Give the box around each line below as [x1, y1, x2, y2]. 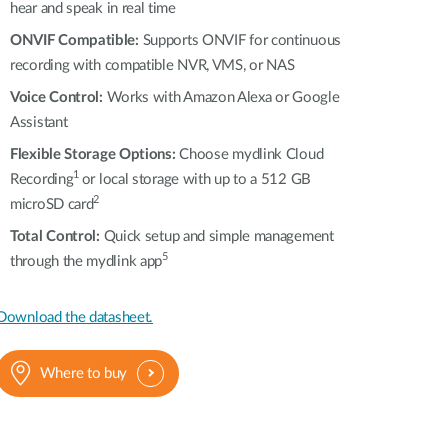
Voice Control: [10, 90, 107, 105]
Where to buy [39, 365, 128, 381]
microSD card [10, 197, 94, 212]
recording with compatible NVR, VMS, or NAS [10, 58, 295, 73]
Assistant [10, 115, 68, 130]
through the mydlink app [10, 254, 163, 269]
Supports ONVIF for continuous [138, 33, 341, 48]
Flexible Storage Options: [10, 147, 180, 162]
